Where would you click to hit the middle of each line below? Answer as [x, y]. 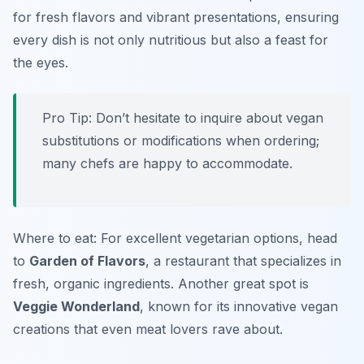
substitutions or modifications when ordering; [181, 141]
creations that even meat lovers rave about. [148, 329]
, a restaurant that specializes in [243, 261]
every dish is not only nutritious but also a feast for [171, 40]
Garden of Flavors [87, 261]
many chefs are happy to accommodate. [167, 164]
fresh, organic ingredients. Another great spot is [161, 284]
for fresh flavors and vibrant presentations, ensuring [176, 17]
